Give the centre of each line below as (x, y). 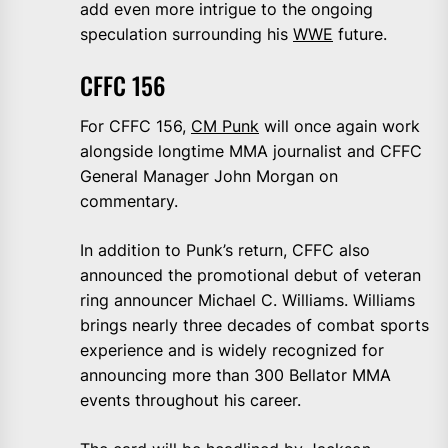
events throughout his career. (190, 399)
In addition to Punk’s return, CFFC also (225, 249)
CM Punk (225, 125)
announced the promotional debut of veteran (250, 274)
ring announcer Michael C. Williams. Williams (247, 299)
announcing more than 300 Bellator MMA (235, 374)
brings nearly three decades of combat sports (254, 324)
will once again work (339, 125)
